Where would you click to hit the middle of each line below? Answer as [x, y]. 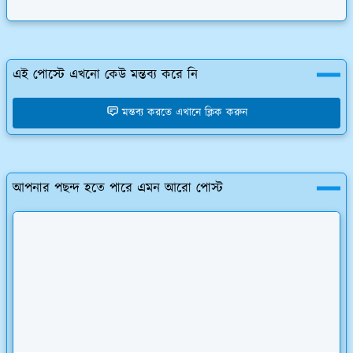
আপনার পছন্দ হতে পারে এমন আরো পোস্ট [118, 188]
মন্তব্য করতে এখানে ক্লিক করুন [184, 112]
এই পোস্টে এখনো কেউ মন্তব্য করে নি [105, 74]
